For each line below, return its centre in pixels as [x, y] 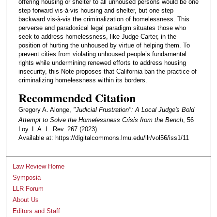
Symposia [27, 178]
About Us [26, 200]
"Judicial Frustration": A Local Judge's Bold [133, 110]
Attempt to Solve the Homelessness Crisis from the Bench [101, 120]
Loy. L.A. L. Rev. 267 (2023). [58, 129]
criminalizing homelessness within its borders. [83, 80]
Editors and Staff [37, 211]
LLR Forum [28, 189]
